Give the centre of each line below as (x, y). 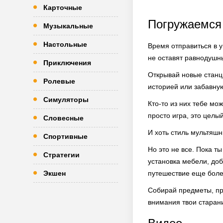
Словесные (63, 118)
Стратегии (61, 155)
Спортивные (65, 136)
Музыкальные (68, 26)
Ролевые (59, 81)
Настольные (65, 44)
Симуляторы (66, 100)
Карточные (63, 7)
